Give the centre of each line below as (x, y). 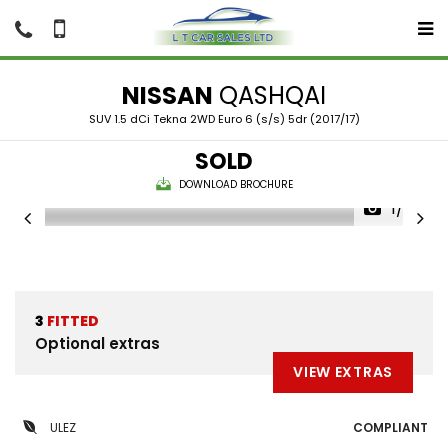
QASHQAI (269, 95)
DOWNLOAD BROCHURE (235, 184)
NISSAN (167, 95)
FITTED (71, 321)
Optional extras (97, 343)
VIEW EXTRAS (343, 372)
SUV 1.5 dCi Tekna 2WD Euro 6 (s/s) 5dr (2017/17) (224, 119)
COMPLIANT (390, 427)
